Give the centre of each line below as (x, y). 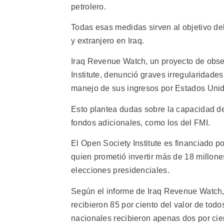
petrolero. (88, 6)
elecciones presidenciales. (120, 170)
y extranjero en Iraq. (108, 40)
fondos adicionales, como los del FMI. (141, 122)
